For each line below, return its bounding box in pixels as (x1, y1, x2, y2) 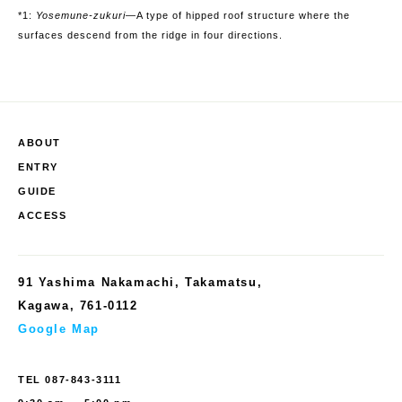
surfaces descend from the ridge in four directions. (18, 29, 283, 40)
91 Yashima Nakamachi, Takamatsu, (18, 275, 263, 289)
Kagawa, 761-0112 (18, 299, 138, 312)
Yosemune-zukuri (36, 9, 126, 21)
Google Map (18, 322, 100, 336)
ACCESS (18, 210, 67, 221)
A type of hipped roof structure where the (136, 9, 350, 21)
